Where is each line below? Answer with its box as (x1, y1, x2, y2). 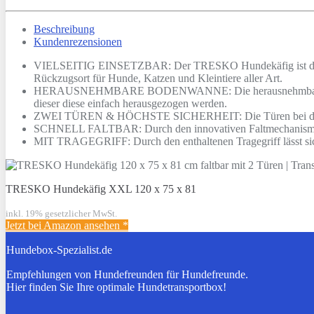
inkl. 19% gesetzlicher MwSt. (6, 207, 117, 219)
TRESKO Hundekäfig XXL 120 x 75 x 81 (6, 182, 196, 195)
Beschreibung (34, 22, 95, 35)
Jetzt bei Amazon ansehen (6, 219, 123, 231)
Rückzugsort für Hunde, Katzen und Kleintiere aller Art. (34, 71, 282, 84)
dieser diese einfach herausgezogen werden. (34, 97, 227, 109)
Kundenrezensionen (34, 35, 122, 48)
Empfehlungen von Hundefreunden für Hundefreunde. (6, 268, 248, 280)
